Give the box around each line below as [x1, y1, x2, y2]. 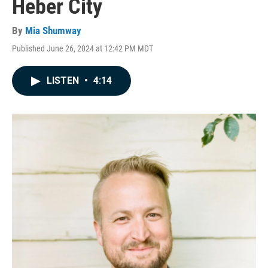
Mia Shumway [25, 25, 81, 37]
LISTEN [47, 75, 81, 87]
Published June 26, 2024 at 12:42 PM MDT [12, 44, 153, 54]
